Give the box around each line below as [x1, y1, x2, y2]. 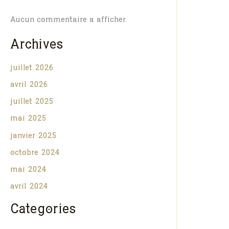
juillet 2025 [10, 98, 53, 107]
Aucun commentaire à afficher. [10, 16, 127, 25]
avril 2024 [10, 183, 48, 192]
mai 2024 [10, 166, 47, 175]
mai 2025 [10, 115, 46, 124]
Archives [10, 38, 63, 54]
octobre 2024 [10, 149, 60, 158]
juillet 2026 [10, 64, 53, 73]
